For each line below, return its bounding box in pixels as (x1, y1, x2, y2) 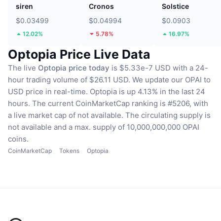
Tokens (59, 147, 79, 155)
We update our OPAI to (132, 75, 211, 85)
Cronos (89, 2, 114, 11)
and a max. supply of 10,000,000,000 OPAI (54, 122, 199, 132)
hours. (8, 99, 30, 109)
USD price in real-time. (8, 87, 88, 97)
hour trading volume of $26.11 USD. (8, 75, 130, 85)
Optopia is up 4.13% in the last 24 (90, 87, 205, 97)
